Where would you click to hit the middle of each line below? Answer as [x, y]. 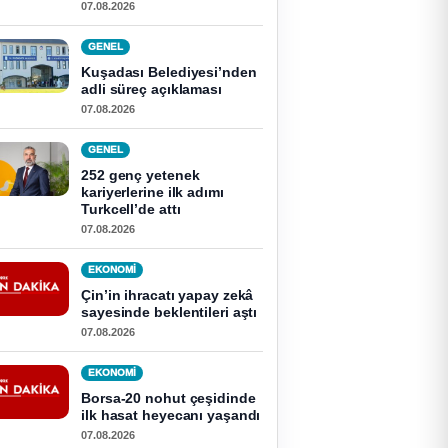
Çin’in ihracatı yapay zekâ [167, 295]
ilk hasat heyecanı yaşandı [171, 415]
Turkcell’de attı [131, 209]
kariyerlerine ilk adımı [152, 192]
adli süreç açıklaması [151, 89]
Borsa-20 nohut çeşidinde [168, 398]
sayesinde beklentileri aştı [169, 312]
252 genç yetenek [140, 175]
